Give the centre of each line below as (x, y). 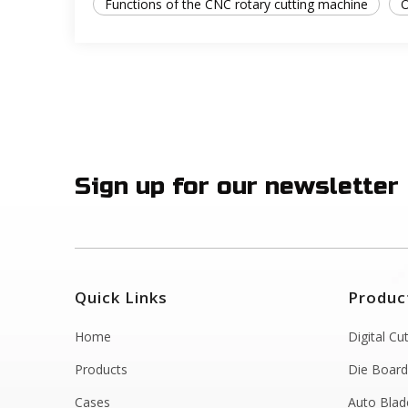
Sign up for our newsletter (237, 186)
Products (101, 369)
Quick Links (121, 297)
